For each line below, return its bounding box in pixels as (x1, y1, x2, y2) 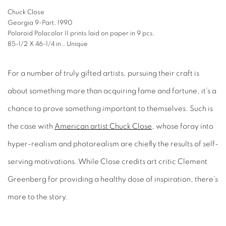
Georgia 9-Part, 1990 (8, 20, 73, 26)
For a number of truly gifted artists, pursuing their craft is (8, 70, 199, 77)
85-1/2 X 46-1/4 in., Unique (8, 41, 88, 47)
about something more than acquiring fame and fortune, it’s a (8, 87, 216, 95)
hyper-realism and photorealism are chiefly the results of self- (8, 140, 218, 148)
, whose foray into (152, 123, 213, 130)
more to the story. (8, 193, 68, 201)
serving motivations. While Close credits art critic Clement (8, 158, 207, 165)
